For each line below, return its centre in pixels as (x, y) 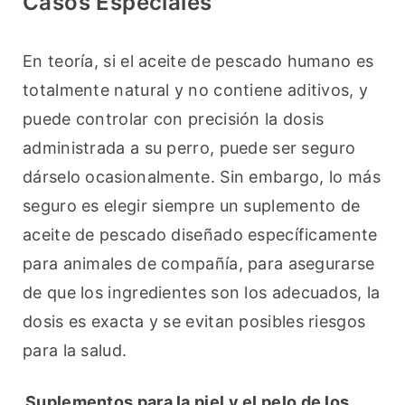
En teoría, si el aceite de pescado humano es (198, 61)
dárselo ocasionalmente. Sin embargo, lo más (202, 177)
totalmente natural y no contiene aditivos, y (196, 90)
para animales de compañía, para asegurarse (199, 264)
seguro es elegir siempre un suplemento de (192, 206)
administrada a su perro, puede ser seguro (189, 148)
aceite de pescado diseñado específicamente (200, 235)
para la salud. (75, 351)
